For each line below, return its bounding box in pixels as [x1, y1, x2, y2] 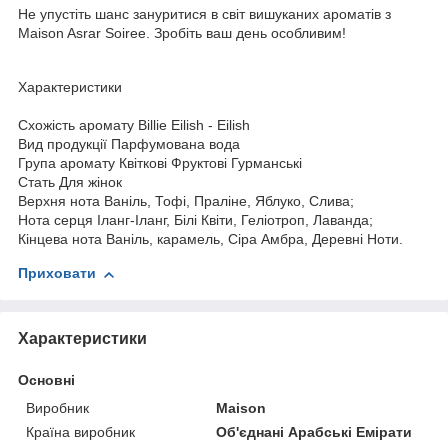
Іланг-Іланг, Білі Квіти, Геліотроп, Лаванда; [97, 212, 373, 229]
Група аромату [18, 155, 115, 172]
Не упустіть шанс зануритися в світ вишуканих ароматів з [18, 6, 391, 23]
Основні [18, 372, 75, 389]
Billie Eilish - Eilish [138, 117, 250, 134]
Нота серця [18, 212, 93, 229]
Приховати [18, 265, 96, 282]
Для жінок [59, 174, 122, 191]
